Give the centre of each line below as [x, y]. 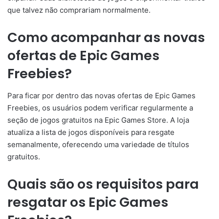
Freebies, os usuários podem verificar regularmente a [100, 108]
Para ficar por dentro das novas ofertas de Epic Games [101, 95]
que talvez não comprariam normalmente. [79, 10]
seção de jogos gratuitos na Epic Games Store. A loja [98, 120]
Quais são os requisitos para [103, 184]
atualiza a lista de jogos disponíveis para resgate [91, 132]
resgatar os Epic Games [88, 202]
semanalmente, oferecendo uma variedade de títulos [98, 144]
